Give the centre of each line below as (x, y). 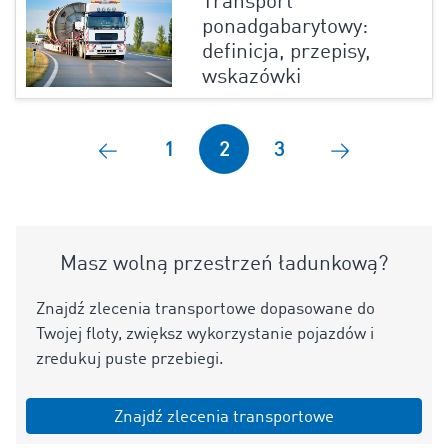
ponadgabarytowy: (284, 28)
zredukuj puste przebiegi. (130, 360)
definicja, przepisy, (286, 53)
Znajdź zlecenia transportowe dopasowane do (205, 310)
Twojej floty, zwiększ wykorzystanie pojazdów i (205, 335)
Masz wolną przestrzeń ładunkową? (224, 265)
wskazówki (251, 78)
